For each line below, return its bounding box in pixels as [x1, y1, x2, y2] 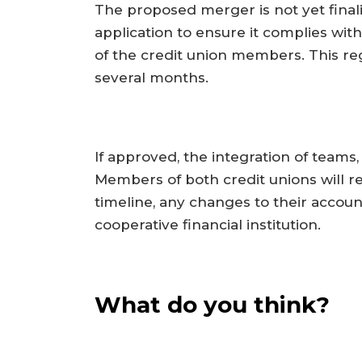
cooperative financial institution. [95, 216, 321, 233]
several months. [95, 69, 208, 86]
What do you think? [95, 291, 330, 319]
